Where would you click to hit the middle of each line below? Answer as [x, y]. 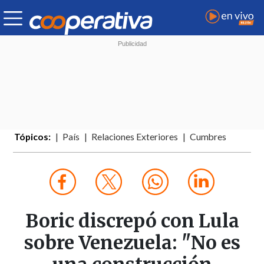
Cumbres [208, 137]
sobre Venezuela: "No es [132, 243]
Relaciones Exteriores [135, 137]
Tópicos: [33, 137]
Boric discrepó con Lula [132, 221]
